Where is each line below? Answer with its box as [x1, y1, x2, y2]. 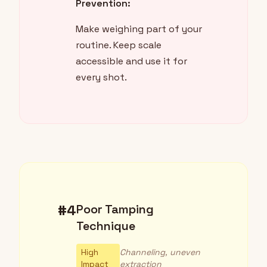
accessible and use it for [76, 55, 187, 68]
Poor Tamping [76, 201, 154, 218]
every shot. [76, 71, 127, 84]
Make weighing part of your [76, 23, 202, 36]
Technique [76, 218, 135, 234]
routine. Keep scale [76, 39, 162, 52]
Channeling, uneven [119, 247, 200, 258]
